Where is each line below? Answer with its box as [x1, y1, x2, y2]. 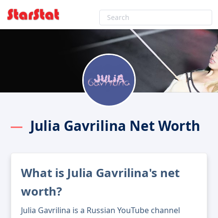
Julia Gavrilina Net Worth [30, 116, 200, 135]
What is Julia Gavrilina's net [21, 164, 180, 181]
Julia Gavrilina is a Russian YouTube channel [21, 205, 180, 216]
